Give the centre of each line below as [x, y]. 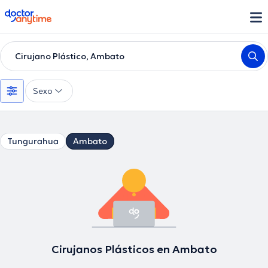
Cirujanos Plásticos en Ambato [134, 249]
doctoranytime [38, 14]
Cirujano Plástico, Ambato [70, 56]
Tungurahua [33, 141]
